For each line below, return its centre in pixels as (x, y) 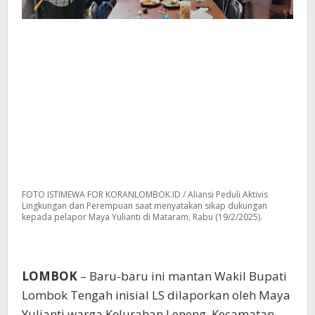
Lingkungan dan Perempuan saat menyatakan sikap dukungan (144, 205)
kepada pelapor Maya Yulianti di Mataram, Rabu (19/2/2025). (142, 217)
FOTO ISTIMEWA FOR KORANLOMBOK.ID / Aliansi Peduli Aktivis (145, 194)
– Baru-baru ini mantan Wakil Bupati (182, 276)
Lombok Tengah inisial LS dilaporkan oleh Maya (156, 295)
